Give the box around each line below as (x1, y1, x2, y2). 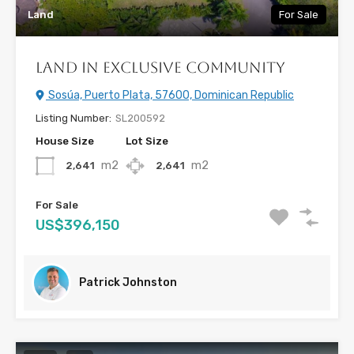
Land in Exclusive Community (36, 58, 285, 77)
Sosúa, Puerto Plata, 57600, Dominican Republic (46, 88, 294, 103)
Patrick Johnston (79, 276, 177, 290)
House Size (36, 135, 94, 148)
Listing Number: (36, 112, 111, 125)
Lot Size (126, 135, 168, 148)
